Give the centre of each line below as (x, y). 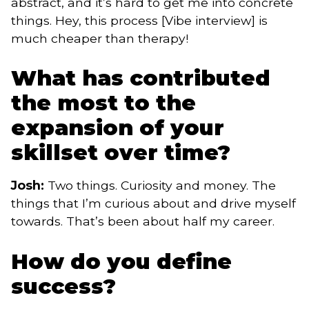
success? (63, 286)
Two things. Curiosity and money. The (162, 186)
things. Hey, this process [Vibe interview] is (139, 20)
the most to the (103, 102)
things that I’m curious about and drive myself (153, 203)
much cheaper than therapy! (100, 38)
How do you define (121, 261)
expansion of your (118, 127)
